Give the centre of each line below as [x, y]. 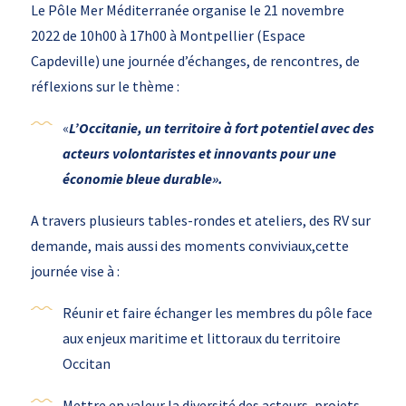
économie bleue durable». [142, 179]
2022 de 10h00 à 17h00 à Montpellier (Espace [168, 36]
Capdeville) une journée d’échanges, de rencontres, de [195, 61]
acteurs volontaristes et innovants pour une [199, 154]
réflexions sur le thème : [105, 87]
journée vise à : [75, 271]
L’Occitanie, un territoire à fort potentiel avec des [221, 128]
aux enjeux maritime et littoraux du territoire [201, 338]
